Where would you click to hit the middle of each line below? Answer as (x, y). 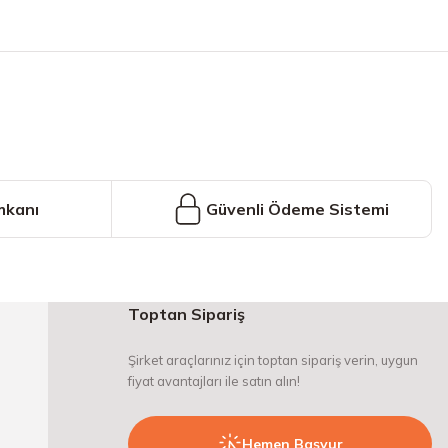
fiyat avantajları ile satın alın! (214, 381)
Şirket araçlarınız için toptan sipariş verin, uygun (273, 360)
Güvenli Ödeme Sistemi (297, 209)
